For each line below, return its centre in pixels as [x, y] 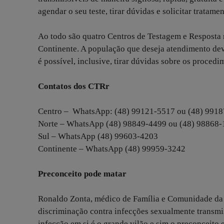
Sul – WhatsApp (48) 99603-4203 [99, 136]
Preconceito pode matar [83, 174]
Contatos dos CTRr [74, 86]
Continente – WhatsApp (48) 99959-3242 [113, 149]
